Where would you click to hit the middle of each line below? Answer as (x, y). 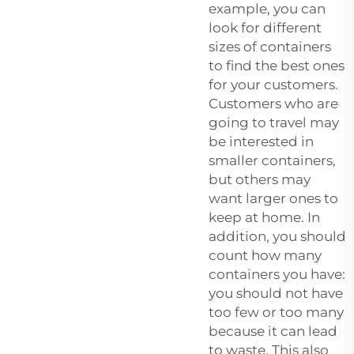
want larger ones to (273, 199)
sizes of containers (270, 47)
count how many (265, 256)
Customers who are (273, 104)
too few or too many (276, 313)
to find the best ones (277, 66)
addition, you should (277, 237)
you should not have (276, 294)
